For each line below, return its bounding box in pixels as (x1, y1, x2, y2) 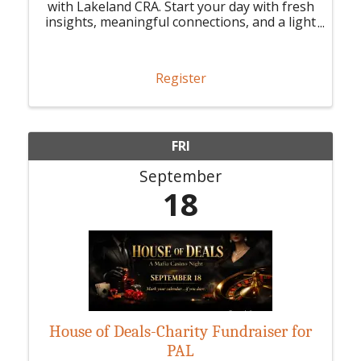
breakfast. (150, 28, 211, 47)
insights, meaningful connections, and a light (45, 13, 316, 31)
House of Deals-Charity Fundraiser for (49, 321, 312, 341)
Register (155, 68, 206, 87)
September (139, 164, 222, 187)
